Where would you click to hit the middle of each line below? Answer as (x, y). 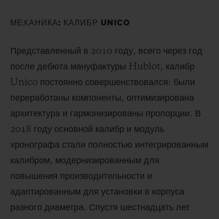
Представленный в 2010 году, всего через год (106, 51)
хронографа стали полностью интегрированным (109, 145)
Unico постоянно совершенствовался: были (103, 82)
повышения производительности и (81, 176)
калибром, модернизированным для (85, 161)
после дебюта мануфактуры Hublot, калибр (102, 67)
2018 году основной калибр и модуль (87, 129)
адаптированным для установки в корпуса (97, 192)
